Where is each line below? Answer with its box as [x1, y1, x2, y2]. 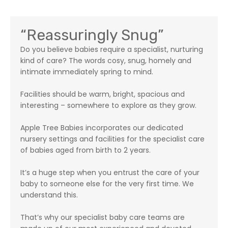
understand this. [20, 190, 78, 200]
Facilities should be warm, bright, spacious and [20, 89, 185, 99]
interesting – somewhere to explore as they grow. [20, 100, 196, 110]
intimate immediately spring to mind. [20, 67, 153, 77]
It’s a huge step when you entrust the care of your [20, 167, 199, 178]
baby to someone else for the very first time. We [20, 179, 194, 189]
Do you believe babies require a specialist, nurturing [20, 44, 203, 54]
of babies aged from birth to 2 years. [20, 145, 151, 155]
